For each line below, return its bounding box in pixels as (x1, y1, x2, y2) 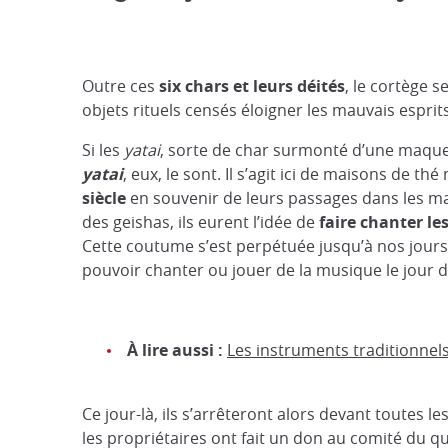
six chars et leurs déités (159, 75, 345, 97)
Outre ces (82, 75, 159, 97)
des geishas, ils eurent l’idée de (82, 211, 319, 233)
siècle (82, 187, 130, 209)
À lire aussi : (127, 339, 227, 361)
